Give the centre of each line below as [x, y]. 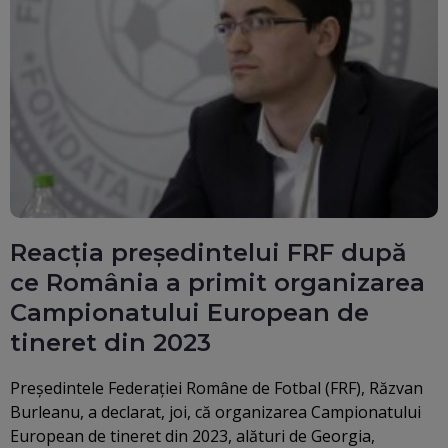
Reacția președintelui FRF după [208, 253]
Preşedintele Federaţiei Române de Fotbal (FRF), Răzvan [216, 388]
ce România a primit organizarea [217, 283]
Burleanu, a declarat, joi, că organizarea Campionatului [215, 412]
